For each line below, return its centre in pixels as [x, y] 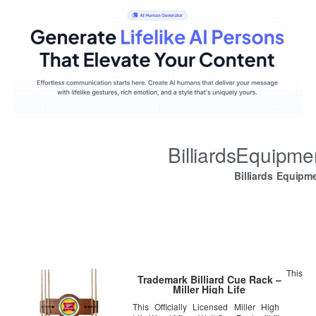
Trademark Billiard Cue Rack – [209, 280]
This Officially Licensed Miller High [206, 307]
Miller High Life [209, 290]
